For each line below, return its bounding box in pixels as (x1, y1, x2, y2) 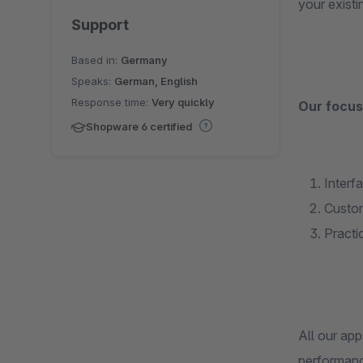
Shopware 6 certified (86, 119, 194, 133)
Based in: (71, 53, 121, 66)
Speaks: (71, 74, 114, 88)
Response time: (71, 95, 152, 109)
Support (71, 15, 129, 33)
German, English (114, 74, 198, 88)
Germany (121, 53, 168, 66)
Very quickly (152, 95, 215, 109)
